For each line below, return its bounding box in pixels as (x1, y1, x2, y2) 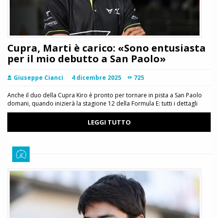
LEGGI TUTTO (87, 118, 131, 127)
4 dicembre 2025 (72, 73, 121, 82)
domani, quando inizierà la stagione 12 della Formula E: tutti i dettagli (7, 99, 198, 108)
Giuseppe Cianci (14, 73, 63, 82)
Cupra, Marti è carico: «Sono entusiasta (7, 41, 206, 55)
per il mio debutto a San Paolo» (7, 52, 166, 66)
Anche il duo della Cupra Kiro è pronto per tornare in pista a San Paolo (7, 91, 202, 100)
